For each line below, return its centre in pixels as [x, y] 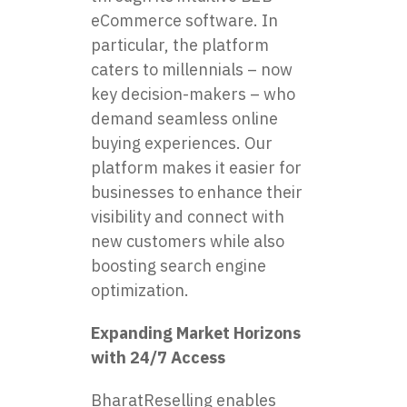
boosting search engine [179, 265]
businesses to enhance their [197, 192]
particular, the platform [180, 45]
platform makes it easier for [196, 167]
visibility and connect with [188, 216]
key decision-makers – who [193, 94]
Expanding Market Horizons [196, 333]
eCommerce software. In [184, 20]
